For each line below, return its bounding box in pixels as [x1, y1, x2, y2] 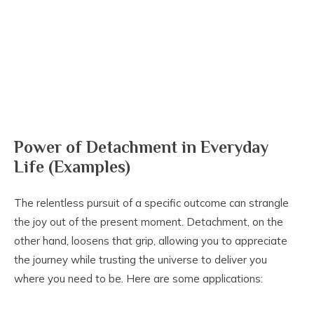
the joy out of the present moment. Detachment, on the [14, 215, 283, 229]
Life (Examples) [14, 157, 130, 177]
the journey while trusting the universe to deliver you [14, 253, 267, 267]
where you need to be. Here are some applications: [14, 272, 263, 286]
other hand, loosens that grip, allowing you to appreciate [14, 234, 287, 248]
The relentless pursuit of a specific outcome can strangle [14, 196, 289, 210]
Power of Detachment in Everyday [14, 137, 268, 157]
